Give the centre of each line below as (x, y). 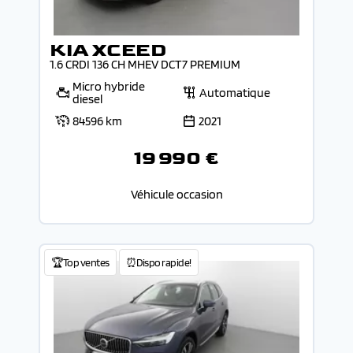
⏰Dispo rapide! (158, 263)
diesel (87, 99)
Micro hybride (109, 87)
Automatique (235, 93)
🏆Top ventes (80, 263)
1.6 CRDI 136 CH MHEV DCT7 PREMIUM (145, 65)
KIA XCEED (108, 50)
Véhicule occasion (176, 195)
